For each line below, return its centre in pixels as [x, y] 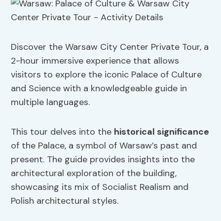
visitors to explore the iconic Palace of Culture [107, 75]
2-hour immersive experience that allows [95, 61]
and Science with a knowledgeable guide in [99, 89]
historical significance [162, 132]
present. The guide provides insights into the [103, 160]
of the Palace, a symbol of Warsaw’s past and [104, 146]
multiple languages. [51, 102]
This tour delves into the [63, 132]
